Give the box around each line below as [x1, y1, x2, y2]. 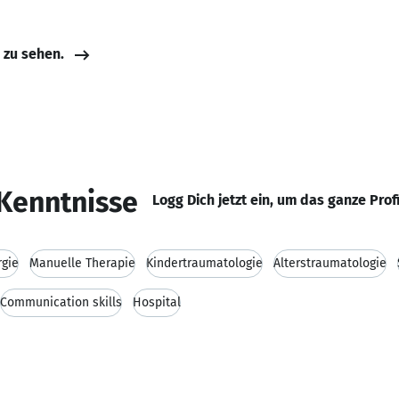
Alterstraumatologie [273, 256, 387, 271]
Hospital [133, 295, 181, 310]
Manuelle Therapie [29, 256, 135, 271]
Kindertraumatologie [146, 256, 263, 271]
